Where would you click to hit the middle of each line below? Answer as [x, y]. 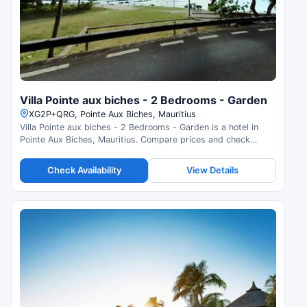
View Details [212, 170]
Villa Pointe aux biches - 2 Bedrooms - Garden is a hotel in [139, 127]
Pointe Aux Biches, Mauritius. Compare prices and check [135, 139]
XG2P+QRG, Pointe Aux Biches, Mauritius [112, 114]
